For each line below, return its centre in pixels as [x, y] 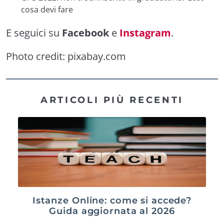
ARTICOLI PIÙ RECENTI [112, 99]
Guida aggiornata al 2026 [112, 210]
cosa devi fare [47, 9]
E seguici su [34, 32]
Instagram [145, 32]
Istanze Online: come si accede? [112, 200]
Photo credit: [37, 56]
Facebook [85, 32]
